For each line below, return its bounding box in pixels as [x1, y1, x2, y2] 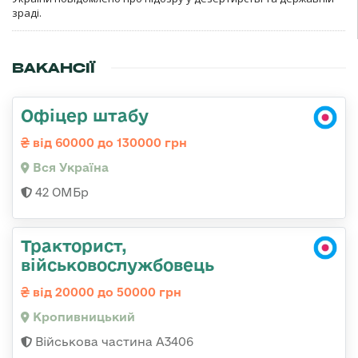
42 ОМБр [32, 185, 89, 200]
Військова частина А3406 [32, 335, 193, 349]
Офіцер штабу [21, 105, 149, 125]
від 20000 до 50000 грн [30, 285, 181, 300]
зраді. [12, 6, 42, 21]
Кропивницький [30, 310, 135, 324]
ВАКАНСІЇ [12, 59, 95, 78]
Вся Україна [30, 161, 109, 175]
